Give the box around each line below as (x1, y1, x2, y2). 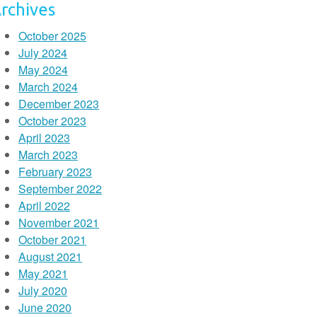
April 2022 (18, 197, 70, 214)
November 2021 (18, 214, 99, 231)
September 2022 (18, 180, 102, 197)
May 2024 (18, 62, 68, 78)
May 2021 (18, 265, 68, 282)
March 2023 (18, 146, 78, 163)
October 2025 (18, 28, 86, 44)
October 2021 (18, 231, 86, 248)
